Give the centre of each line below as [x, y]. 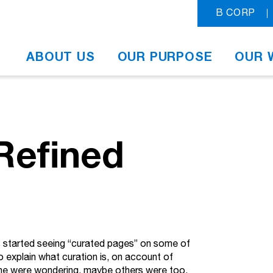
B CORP [236, 13]
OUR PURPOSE [165, 57]
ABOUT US [61, 57]
